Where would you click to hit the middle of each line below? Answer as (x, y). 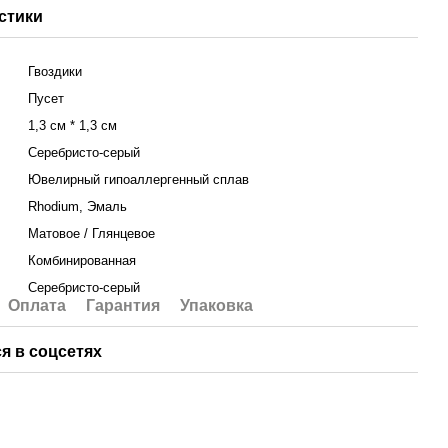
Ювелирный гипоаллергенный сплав (139, 179)
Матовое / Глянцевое (92, 233)
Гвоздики (55, 71)
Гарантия (123, 305)
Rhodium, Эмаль (78, 206)
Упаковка (217, 305)
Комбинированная (82, 260)
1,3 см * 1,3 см (73, 125)
